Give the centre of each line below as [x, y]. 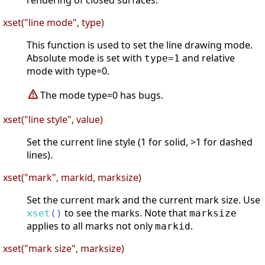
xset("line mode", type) [54, 23]
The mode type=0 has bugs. [102, 96]
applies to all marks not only [91, 226]
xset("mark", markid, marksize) [72, 178]
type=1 [162, 59]
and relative [207, 58]
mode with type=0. [68, 71]
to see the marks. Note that [126, 213]
